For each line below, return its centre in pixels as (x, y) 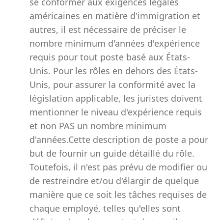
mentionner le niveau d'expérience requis (116, 112)
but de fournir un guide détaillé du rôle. (112, 153)
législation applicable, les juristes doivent (116, 98)
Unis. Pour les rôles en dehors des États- (114, 71)
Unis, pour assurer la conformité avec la (112, 84)
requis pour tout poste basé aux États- (110, 57)
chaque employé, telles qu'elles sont (105, 208)
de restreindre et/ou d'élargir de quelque (114, 181)
